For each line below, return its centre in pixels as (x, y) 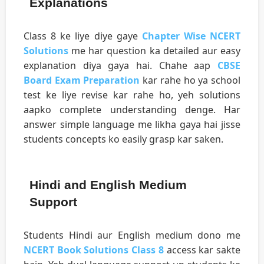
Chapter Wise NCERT (191, 36)
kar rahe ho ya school (190, 80)
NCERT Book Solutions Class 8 (94, 250)
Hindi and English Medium (108, 184)
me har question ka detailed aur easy (154, 50)
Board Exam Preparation (82, 80)
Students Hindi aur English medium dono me (132, 235)
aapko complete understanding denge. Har (132, 109)
